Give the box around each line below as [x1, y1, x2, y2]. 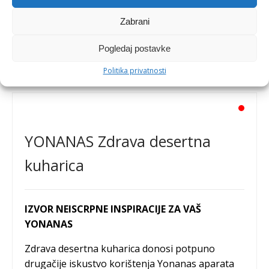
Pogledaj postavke [98, 43, 171, 53]
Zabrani [119, 16, 150, 26]
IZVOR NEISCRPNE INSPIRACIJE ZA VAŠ [25, 202, 201, 216]
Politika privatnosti [103, 65, 166, 76]
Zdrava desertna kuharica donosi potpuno [25, 241, 215, 255]
